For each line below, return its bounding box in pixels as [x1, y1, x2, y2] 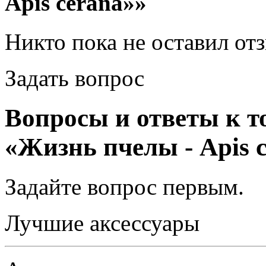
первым [163, 174, 238, 200]
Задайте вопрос [5, 174, 163, 200]
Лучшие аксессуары [5, 210, 199, 236]
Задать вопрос [5, 65, 144, 91]
